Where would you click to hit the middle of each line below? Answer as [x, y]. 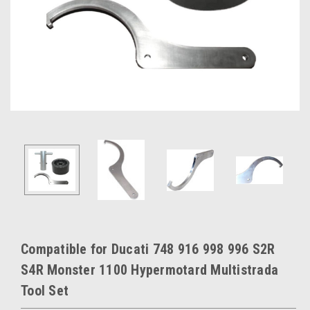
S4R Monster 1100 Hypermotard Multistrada [149, 270]
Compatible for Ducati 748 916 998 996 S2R [148, 249]
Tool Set [45, 291]
